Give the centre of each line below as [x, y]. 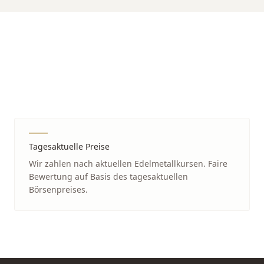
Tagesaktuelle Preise [69, 146]
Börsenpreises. [58, 189]
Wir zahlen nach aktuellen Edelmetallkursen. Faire [128, 164]
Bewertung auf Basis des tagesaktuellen [108, 176]
